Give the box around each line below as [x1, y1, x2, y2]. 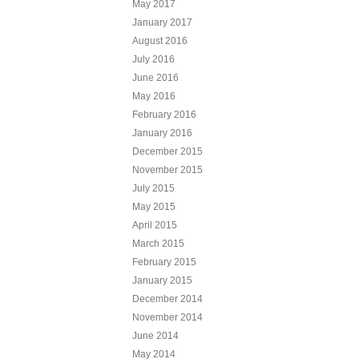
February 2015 [131, 256, 196, 268]
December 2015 [131, 145, 203, 157]
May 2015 [131, 200, 175, 212]
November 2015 [131, 163, 203, 175]
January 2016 [131, 127, 192, 139]
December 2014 [131, 292, 203, 305]
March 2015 [131, 237, 184, 249]
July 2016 [131, 53, 175, 65]
